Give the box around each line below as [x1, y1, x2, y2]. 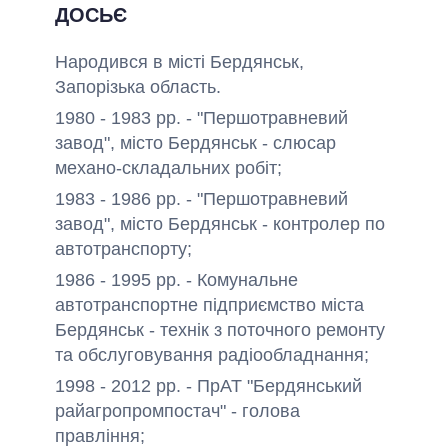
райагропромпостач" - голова [55, 400, 300, 422]
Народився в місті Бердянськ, [55, 51, 304, 73]
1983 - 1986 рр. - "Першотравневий [55, 188, 348, 210]
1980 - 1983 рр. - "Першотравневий [55, 107, 348, 129]
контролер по [273, 213, 385, 235]
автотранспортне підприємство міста [55, 294, 364, 316]
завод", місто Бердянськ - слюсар [55, 132, 336, 154]
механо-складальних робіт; [55, 157, 282, 179]
